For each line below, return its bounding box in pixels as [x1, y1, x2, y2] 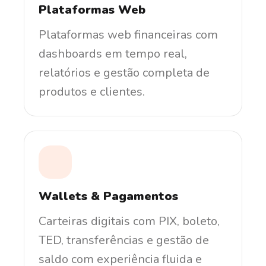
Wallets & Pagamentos [39, 188, 178, 204]
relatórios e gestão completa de [39, 64, 210, 81]
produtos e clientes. [39, 83, 145, 100]
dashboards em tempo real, [39, 45, 187, 62]
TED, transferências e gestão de [39, 232, 209, 248]
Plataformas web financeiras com [39, 26, 218, 43]
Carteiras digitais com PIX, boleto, [39, 213, 220, 229]
